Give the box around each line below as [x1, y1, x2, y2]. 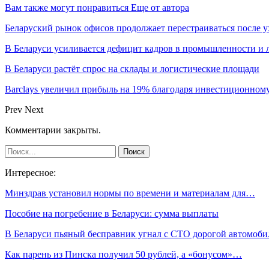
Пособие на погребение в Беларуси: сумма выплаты [5, 208, 219, 219]
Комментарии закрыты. [5, 124, 101, 135]
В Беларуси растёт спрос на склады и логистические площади [5, 63, 259, 74]
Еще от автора [131, 2, 189, 13]
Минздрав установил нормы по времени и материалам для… [5, 187, 255, 198]
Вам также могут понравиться [5, 2, 128, 13]
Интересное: [5, 167, 56, 178]
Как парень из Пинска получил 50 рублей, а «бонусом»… [5, 249, 242, 259]
